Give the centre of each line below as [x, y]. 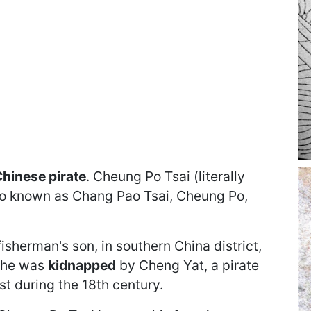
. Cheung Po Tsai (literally [166, 176]
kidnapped [82, 265]
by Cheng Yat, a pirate [187, 265]
